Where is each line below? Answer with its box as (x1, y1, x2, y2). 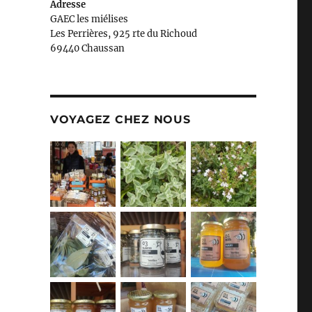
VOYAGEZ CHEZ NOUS (49, 113, 191, 127)
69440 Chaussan (49, 42, 125, 55)
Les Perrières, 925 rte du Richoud (49, 28, 197, 40)
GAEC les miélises (49, 13, 128, 26)
